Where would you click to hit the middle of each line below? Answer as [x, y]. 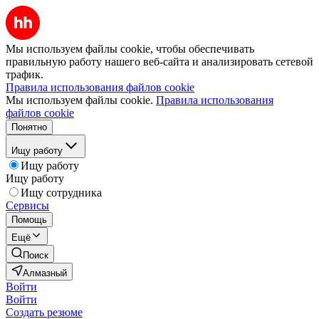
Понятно [29, 127]
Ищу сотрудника [61, 193]
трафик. [25, 74]
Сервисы [27, 205]
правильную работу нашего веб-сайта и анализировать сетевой [159, 62]
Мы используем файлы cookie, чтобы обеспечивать [130, 49]
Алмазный [45, 273]
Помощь [29, 220]
